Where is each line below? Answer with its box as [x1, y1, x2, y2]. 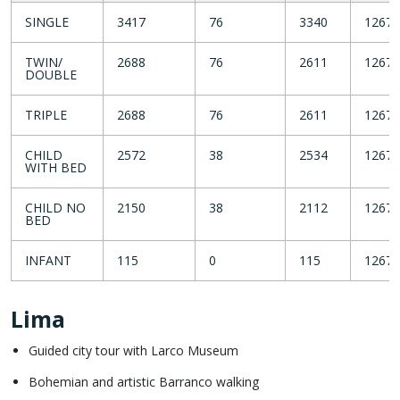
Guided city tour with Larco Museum [29, 341, 238, 359]
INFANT [25, 251, 71, 269]
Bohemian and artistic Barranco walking [29, 372, 259, 390]
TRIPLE [25, 105, 67, 123]
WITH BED [25, 158, 87, 176]
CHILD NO [25, 198, 86, 216]
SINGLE [25, 12, 69, 30]
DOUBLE [25, 65, 77, 83]
